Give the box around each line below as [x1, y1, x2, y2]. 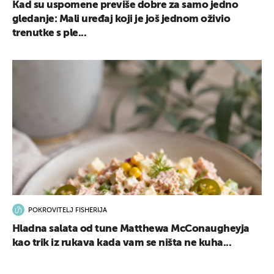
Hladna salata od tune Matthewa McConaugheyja [12, 224, 250, 235]
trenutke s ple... [12, 28, 87, 39]
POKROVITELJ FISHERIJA [28, 207, 107, 214]
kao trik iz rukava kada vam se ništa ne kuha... [12, 238, 232, 249]
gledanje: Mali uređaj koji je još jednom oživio [12, 13, 231, 24]
